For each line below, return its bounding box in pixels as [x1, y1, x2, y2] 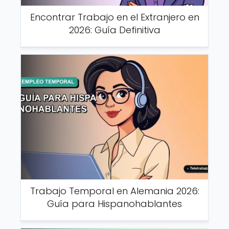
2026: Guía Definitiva [68, 23, 161, 36]
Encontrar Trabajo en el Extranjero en [30, 10, 199, 24]
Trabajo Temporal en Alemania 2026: [30, 184, 199, 197]
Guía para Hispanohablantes [47, 197, 182, 210]
